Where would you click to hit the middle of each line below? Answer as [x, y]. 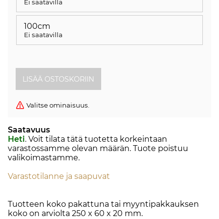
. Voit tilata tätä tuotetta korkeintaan [96, 139]
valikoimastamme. [44, 158]
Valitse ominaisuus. [58, 105]
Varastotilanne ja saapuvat [59, 176]
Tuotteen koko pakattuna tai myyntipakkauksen [103, 204]
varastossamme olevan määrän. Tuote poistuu [98, 149]
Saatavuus [29, 130]
